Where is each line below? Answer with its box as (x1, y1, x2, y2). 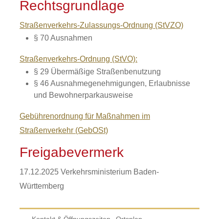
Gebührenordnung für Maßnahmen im (20, 112, 150, 120)
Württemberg (20, 182, 64, 190)
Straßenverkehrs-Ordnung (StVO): (20, 55, 137, 63)
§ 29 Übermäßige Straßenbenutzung (33, 67, 161, 76)
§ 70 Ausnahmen (33, 34, 92, 42)
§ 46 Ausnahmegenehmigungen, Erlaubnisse (33, 79, 190, 88)
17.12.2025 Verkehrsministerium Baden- (20, 168, 159, 176)
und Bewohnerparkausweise (33, 91, 133, 99)
